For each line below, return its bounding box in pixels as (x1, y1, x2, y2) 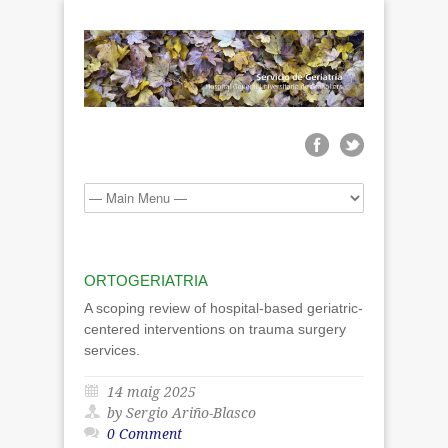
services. (84, 341, 144, 358)
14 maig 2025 (107, 383, 196, 400)
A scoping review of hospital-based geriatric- (84, 299, 363, 316)
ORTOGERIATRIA (84, 271, 208, 289)
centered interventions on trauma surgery (84, 320, 346, 337)
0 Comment (107, 425, 182, 442)
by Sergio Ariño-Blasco (107, 404, 256, 421)
